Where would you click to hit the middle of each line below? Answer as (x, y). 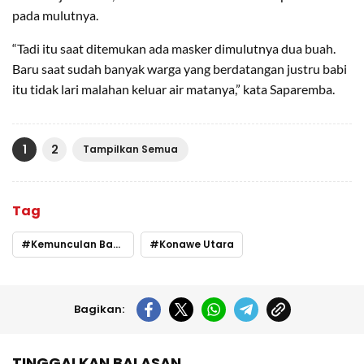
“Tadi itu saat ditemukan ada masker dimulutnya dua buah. (174, 48)
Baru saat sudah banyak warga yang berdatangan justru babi (180, 68)
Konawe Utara (197, 244)
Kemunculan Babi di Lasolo (72, 244)
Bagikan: (99, 309)
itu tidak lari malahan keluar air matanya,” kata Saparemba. (173, 89)
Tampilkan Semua (130, 149)
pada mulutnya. (55, 15)
